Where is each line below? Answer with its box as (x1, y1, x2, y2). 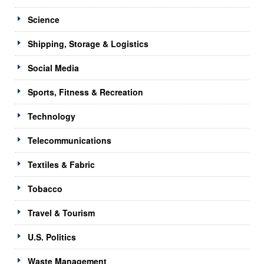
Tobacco (28, 182, 62, 194)
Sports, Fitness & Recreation (28, 85, 143, 98)
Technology (28, 110, 75, 122)
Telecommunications (28, 134, 111, 146)
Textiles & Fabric (28, 158, 95, 170)
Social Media (28, 61, 79, 74)
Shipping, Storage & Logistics (28, 37, 148, 49)
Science (28, 13, 60, 25)
